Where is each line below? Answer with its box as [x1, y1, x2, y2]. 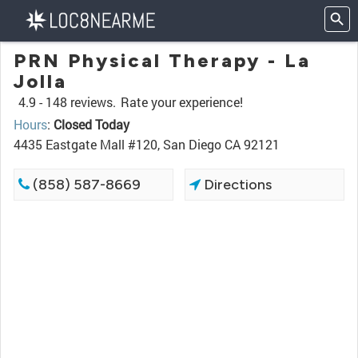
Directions [201, 176, 272, 193]
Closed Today [54, 116, 129, 133]
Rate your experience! [121, 93, 243, 110]
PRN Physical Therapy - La [14, 49, 311, 72]
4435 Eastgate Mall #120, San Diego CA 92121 [14, 136, 280, 153]
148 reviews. [46, 93, 116, 110]
